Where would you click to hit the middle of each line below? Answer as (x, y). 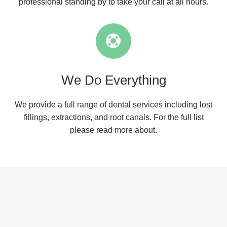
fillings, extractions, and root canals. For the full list (113, 117)
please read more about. (113, 130)
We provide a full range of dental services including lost (113, 105)
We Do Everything (113, 80)
